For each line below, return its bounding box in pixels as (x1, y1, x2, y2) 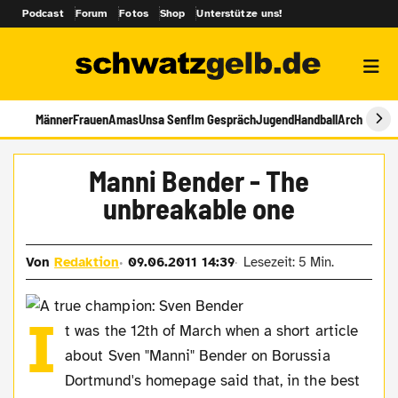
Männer (36, 110, 73, 127)
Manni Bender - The (89, 163, 309, 198)
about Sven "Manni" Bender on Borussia (65, 346, 330, 365)
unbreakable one (103, 191, 295, 226)
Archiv (338, 110, 371, 127)
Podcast (21, 6, 64, 21)
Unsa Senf (139, 110, 191, 127)
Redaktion (54, 253, 120, 270)
